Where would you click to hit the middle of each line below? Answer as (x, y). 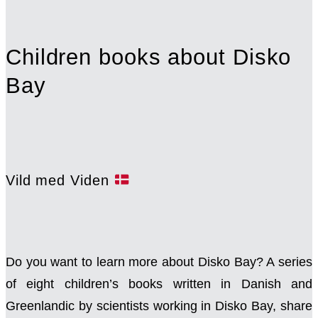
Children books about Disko (149, 57)
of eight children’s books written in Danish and (159, 284)
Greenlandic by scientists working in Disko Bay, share (159, 306)
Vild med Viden (60, 180)
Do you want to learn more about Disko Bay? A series (159, 262)
